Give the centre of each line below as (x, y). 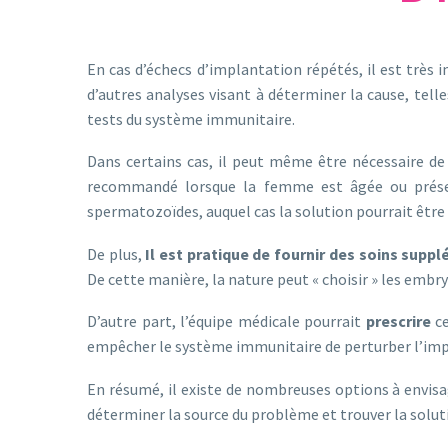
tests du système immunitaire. (191, 118)
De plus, (116, 253)
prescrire (398, 321)
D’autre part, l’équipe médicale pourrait (226, 321)
